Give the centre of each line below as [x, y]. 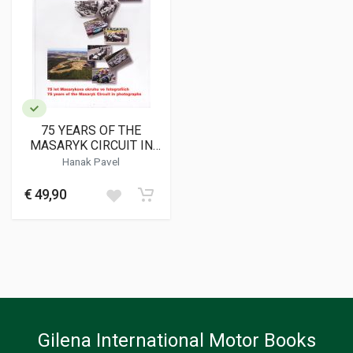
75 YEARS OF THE [91, 130]
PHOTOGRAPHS [91, 160]
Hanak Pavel [91, 162]
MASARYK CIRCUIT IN [91, 145]
